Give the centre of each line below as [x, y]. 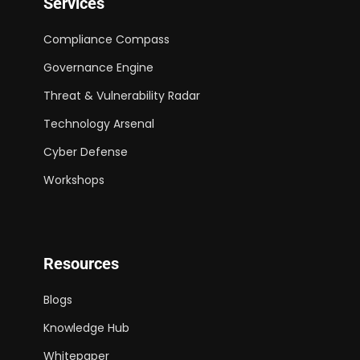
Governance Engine [98, 67]
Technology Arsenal [99, 123]
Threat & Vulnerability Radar [122, 95]
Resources [81, 263]
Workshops [74, 180]
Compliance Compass [106, 39]
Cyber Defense [86, 151]
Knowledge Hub [86, 327]
